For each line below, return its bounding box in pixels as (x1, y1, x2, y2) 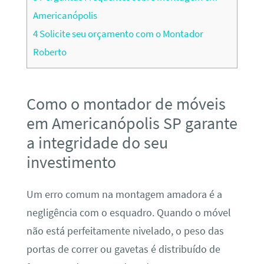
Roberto (32, 45, 67, 59)
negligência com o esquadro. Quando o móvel (26, 206, 231, 219)
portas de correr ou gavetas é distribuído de (26, 242, 220, 256)
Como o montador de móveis (26, 93, 226, 115)
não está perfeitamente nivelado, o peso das (26, 224, 224, 237)
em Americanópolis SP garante (26, 113, 237, 134)
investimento (26, 151, 116, 173)
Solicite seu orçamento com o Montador (37, 27, 203, 41)
